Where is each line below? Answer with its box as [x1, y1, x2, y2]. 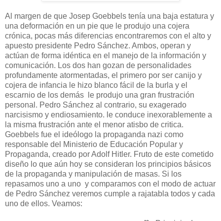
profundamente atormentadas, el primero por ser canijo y [5, 71, 202, 80]
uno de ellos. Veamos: [5, 199, 84, 208]
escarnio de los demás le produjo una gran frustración [5, 91, 194, 100]
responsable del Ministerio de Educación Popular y [5, 140, 183, 149]
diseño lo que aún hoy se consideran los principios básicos [5, 160, 211, 169]
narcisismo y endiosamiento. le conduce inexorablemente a [5, 110, 212, 119]
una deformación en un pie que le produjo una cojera [5, 22, 189, 31]
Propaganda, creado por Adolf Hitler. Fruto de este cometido [5, 150, 214, 159]
